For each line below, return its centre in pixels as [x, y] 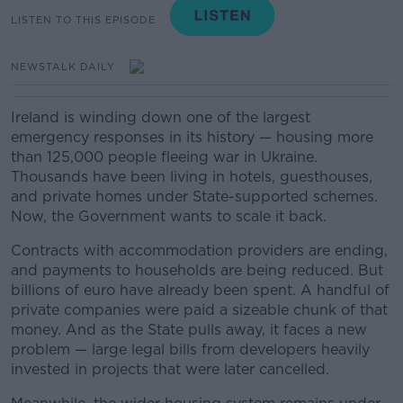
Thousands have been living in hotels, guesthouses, [192, 177]
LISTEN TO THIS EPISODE [83, 19]
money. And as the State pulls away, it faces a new [189, 330]
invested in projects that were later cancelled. [172, 369]
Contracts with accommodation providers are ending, [199, 251]
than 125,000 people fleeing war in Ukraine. [164, 157]
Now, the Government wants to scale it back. [173, 216]
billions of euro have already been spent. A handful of [200, 290]
